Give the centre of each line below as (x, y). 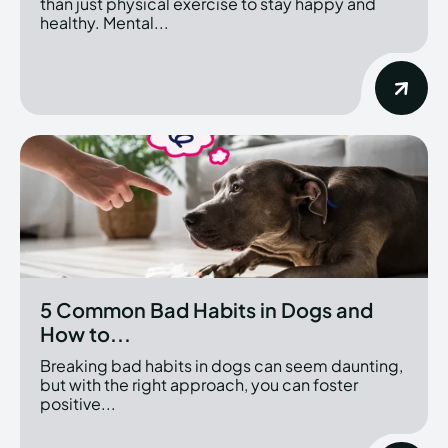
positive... (78, 403)
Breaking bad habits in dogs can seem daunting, (221, 365)
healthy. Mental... (104, 22)
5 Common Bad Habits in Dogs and (206, 309)
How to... (85, 333)
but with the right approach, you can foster (199, 384)
